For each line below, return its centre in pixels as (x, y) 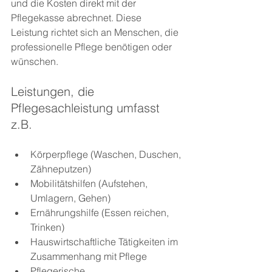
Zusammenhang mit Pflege (89, 257)
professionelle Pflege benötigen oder (93, 47)
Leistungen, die (54, 92)
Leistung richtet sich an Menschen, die (96, 32)
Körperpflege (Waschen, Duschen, (107, 155)
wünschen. (35, 62)
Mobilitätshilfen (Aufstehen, (90, 184)
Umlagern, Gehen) (70, 198)
